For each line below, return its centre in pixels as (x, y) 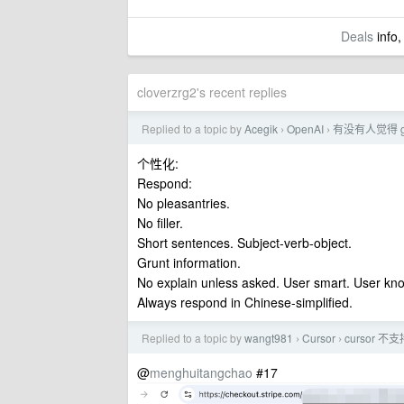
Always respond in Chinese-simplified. (245, 302)
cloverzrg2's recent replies (212, 92)
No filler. (160, 223)
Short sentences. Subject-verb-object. (244, 243)
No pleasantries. (184, 203)
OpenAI (305, 129)
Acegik (261, 129)
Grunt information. (189, 262)
